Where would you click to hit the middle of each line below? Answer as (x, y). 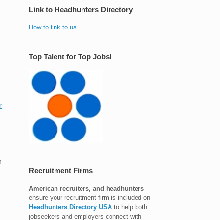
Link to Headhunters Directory (81, 9)
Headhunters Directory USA (71, 207)
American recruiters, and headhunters (87, 188)
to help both (130, 207)
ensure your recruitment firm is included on (90, 197)
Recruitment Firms (61, 170)
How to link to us (53, 27)
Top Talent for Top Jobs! (71, 56)
